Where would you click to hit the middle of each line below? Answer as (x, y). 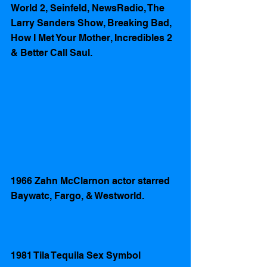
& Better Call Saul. (52, 53)
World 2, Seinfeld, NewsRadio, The (89, 8)
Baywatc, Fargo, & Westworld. (77, 196)
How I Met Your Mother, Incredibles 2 (93, 38)
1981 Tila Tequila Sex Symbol (76, 255)
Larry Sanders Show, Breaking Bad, (92, 23)
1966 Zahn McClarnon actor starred (91, 181)
